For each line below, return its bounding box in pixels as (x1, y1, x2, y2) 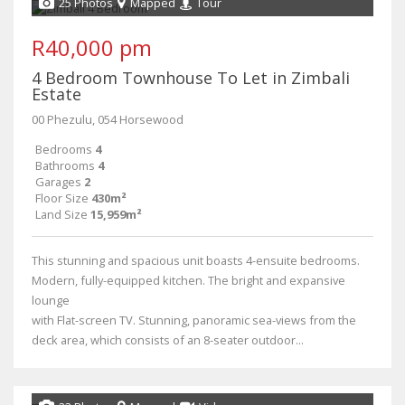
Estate (32, 82, 81, 105)
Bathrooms (35, 156, 95, 174)
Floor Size (35, 189, 89, 206)
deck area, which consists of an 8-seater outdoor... (32, 331, 304, 348)
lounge (32, 291, 70, 308)
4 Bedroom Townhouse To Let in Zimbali (32, 66, 350, 89)
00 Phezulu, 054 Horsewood (32, 110, 184, 127)
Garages (35, 173, 81, 190)
